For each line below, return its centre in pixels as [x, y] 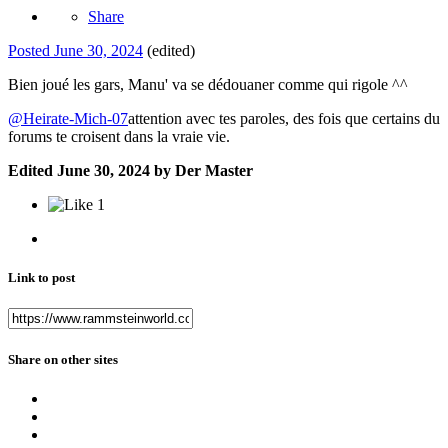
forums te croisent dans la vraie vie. [119, 137]
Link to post [41, 278]
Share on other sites [63, 359]
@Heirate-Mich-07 [68, 119]
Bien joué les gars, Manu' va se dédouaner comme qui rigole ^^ [208, 85]
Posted [31, 51]
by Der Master [201, 171]
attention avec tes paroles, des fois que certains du [284, 119]
